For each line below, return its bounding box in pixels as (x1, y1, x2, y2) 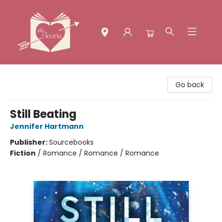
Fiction (10, 148, 36, 158)
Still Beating (10, 107, 76, 122)
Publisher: (10, 137, 49, 147)
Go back (175, 80, 204, 90)
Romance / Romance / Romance (43, 148, 159, 158)
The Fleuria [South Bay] (7, 69, 88, 79)
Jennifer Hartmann (10, 121, 84, 131)
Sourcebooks (49, 137, 94, 147)
